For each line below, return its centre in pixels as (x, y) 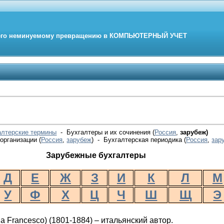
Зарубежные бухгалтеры (96, 155)
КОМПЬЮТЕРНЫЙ (140, 36)
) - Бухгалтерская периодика (138, 139)
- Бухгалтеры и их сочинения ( (106, 132)
